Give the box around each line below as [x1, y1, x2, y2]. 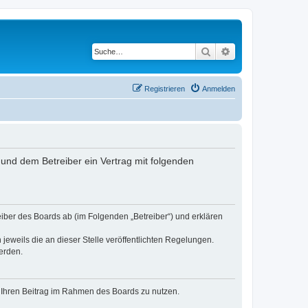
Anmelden [202, 84, 235, 93]
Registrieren [144, 84, 185, 93]
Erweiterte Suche [231, 45, 302, 57]
